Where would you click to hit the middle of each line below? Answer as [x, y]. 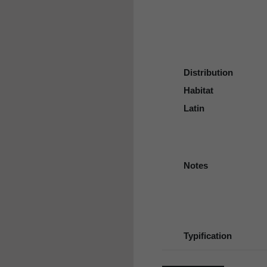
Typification [208, 236]
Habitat [198, 91]
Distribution [208, 73]
